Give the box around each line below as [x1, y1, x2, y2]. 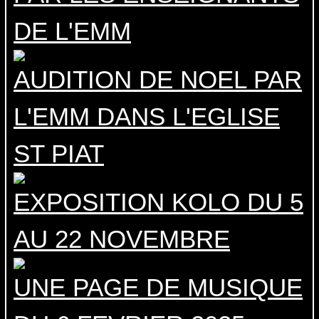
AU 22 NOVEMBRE [14, 225, 230, 253]
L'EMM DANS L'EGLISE [14, 103, 280, 131]
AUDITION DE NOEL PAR [14, 66, 302, 94]
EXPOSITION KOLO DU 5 [14, 188, 303, 216]
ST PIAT [14, 140, 104, 168]
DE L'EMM [14, 17, 131, 46]
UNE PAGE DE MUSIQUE [14, 273, 303, 302]
